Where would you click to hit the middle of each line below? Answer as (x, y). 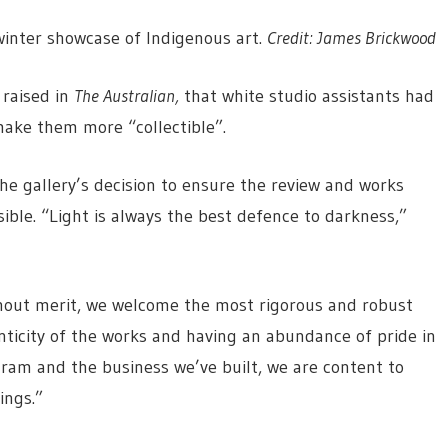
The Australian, (126, 95)
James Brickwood (376, 37)
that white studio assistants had (306, 95)
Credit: (291, 37)
